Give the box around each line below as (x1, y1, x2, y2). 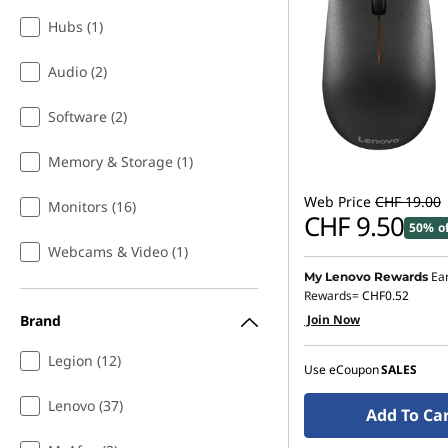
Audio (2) (48, 62, 107, 81)
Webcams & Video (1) (48, 242, 188, 261)
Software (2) (48, 107, 127, 126)
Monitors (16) (48, 197, 136, 216)
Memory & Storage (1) (48, 152, 193, 171)
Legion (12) (48, 351, 121, 370)
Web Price (304, 192, 371, 211)
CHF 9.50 (304, 208, 404, 244)
